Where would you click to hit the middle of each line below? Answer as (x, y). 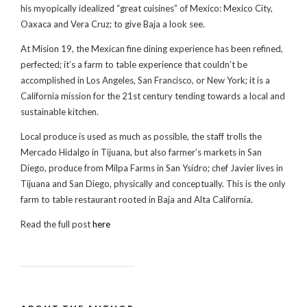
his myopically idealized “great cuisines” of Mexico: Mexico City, (147, 8)
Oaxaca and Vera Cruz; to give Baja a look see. (113, 24)
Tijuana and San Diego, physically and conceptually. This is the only (153, 183)
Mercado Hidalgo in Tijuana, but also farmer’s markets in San (141, 152)
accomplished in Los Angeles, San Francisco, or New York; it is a (145, 80)
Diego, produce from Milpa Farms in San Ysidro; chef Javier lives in (152, 168)
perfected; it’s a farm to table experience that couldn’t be (134, 64)
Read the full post (57, 224)
